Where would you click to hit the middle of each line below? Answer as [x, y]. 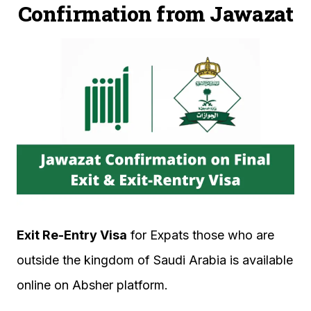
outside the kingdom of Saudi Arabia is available [155, 260]
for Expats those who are [201, 235]
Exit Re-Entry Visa [72, 235]
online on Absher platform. [92, 285]
